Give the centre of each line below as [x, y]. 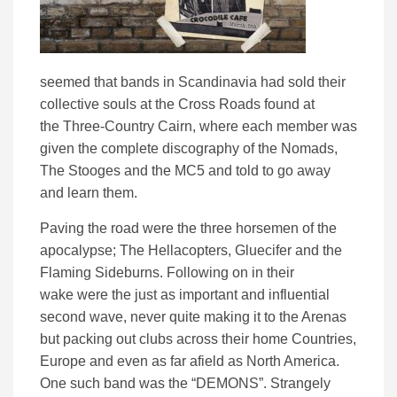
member [302, 127]
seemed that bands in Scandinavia [150, 82]
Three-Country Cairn [126, 127]
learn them [99, 193]
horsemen [267, 229]
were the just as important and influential [203, 295]
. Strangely [297, 384]
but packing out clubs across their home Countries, [198, 339]
